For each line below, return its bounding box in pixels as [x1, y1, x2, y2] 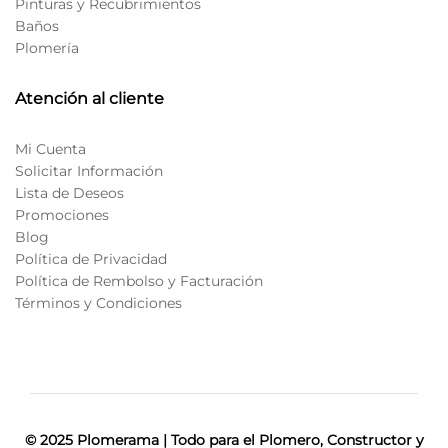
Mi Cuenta [15, 139, 86, 158]
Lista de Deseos [15, 183, 124, 202]
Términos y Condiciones [15, 293, 182, 312]
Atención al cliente [15, 88, 164, 108]
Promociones [15, 205, 109, 224]
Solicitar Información [15, 161, 163, 180]
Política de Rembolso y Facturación [15, 271, 263, 290]
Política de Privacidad [15, 249, 167, 268]
